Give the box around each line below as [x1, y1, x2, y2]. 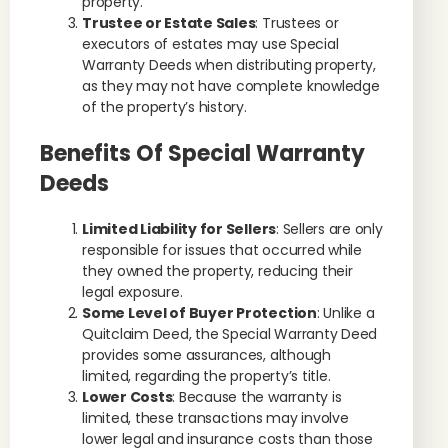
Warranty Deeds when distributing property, [82, 55, 376, 75]
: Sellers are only [276, 219, 383, 239]
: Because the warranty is [172, 387, 342, 407]
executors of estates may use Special [82, 34, 339, 54]
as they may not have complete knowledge [82, 76, 380, 96]
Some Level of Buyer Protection [82, 303, 317, 323]
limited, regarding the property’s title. [82, 366, 331, 386]
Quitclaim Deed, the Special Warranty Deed [82, 324, 378, 344]
